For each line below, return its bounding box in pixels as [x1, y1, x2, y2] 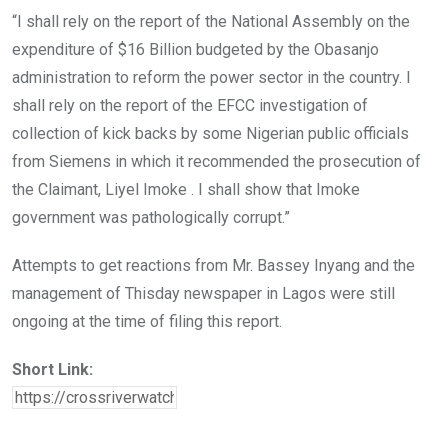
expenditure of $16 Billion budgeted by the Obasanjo [12, 40, 379, 60]
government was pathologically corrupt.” [12, 208, 290, 228]
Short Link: [12, 360, 93, 380]
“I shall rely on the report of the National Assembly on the [12, 12, 410, 32]
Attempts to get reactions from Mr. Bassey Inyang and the [12, 256, 415, 276]
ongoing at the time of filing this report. [12, 312, 282, 332]
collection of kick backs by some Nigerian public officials [12, 124, 409, 144]
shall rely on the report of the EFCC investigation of [12, 96, 368, 116]
